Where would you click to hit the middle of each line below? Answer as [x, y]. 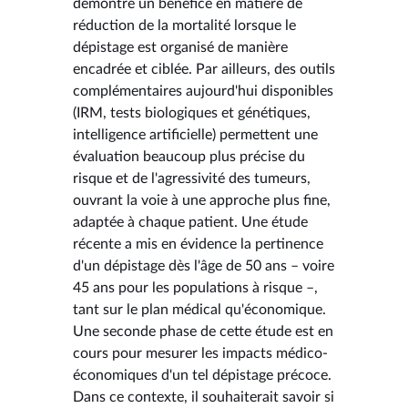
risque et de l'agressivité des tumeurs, [192, 178]
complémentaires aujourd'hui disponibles [203, 91]
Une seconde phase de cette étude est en [203, 331]
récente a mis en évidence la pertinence [198, 244]
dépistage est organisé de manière [180, 47]
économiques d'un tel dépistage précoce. [202, 375]
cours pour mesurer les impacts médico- [200, 353]
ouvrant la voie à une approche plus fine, [202, 200]
